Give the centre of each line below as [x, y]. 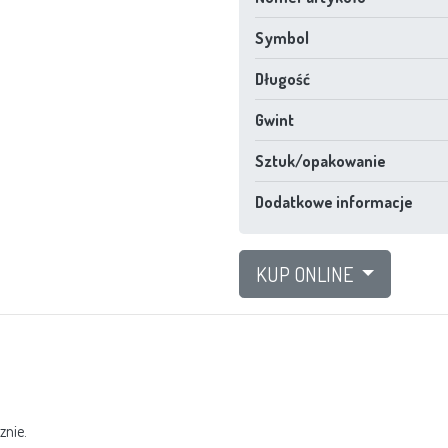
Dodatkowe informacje [334, 201]
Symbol [282, 37]
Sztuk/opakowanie [320, 160]
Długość [282, 78]
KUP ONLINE [306, 273]
